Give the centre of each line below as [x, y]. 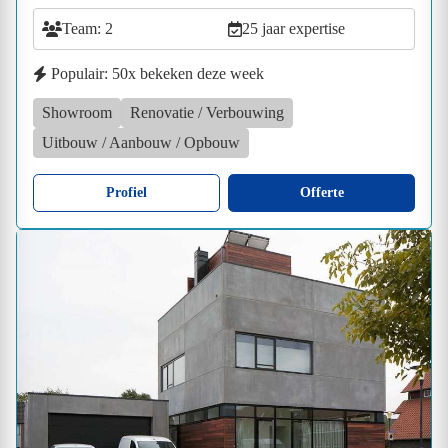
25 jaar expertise [293, 29]
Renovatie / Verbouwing [207, 113]
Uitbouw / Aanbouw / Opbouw [141, 143]
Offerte [321, 193]
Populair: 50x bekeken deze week [157, 74]
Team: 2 [87, 29]
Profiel [126, 193]
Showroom [77, 113]
